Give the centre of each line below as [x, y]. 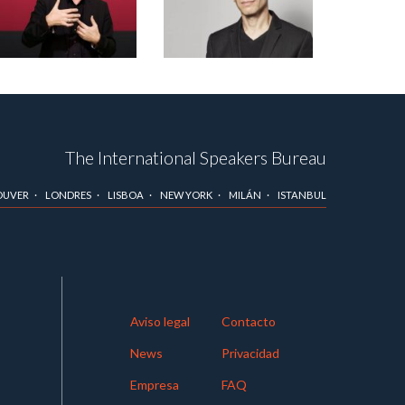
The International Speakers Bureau [196, 158]
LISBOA [126, 195]
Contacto [248, 322]
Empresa [154, 385]
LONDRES [68, 195]
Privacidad [250, 353]
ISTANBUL [302, 195]
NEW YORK [186, 195]
